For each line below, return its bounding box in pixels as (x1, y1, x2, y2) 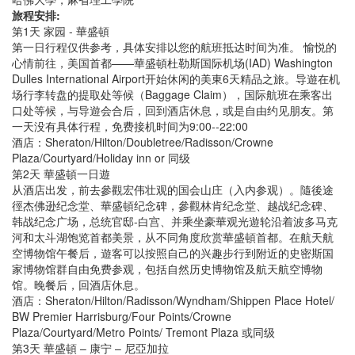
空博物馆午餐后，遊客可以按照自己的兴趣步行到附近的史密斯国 (12, 245, 334, 261)
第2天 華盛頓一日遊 (12, 166, 110, 181)
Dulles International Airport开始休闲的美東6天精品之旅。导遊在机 (12, 71, 340, 86)
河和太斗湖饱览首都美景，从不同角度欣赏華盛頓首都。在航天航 (12, 229, 334, 245)
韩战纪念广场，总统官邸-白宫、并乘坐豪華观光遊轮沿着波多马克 (12, 213, 338, 229)
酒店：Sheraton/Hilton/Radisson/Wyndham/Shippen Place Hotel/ (12, 292, 334, 308)
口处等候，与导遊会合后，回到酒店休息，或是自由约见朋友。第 (12, 102, 334, 118)
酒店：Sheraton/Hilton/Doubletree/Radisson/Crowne (12, 134, 273, 150)
